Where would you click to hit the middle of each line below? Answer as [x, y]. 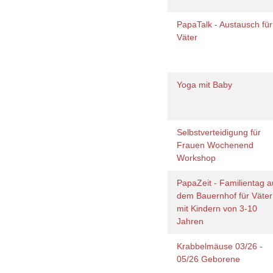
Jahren [192, 221]
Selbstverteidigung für [219, 132]
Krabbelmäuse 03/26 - [220, 246]
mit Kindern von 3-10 [217, 208]
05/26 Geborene [211, 259]
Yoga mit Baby [207, 85]
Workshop [199, 158]
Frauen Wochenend [215, 145]
